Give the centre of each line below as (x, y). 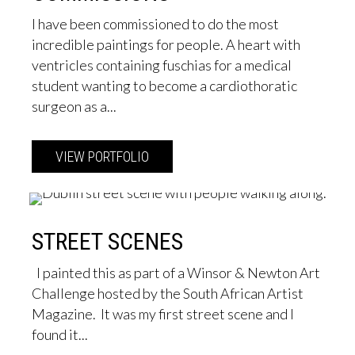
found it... (60, 335)
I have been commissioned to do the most (155, 24)
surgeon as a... (74, 107)
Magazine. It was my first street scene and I (163, 314)
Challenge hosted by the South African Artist (168, 294)
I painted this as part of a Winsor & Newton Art (176, 273)
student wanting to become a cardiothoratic (164, 86)
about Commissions (202, 157)
